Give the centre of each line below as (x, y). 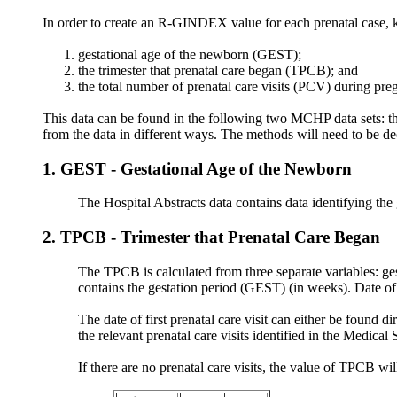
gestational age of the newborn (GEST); (190, 54)
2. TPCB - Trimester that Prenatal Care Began (211, 237)
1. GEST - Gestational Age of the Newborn (197, 168)
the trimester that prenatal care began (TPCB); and (218, 70)
